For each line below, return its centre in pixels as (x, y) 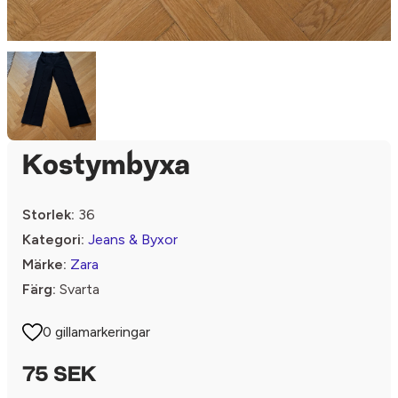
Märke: (44, 264)
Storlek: (48, 214)
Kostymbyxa (106, 167)
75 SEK (59, 375)
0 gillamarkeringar (97, 331)
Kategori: (53, 239)
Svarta (78, 289)
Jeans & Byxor (133, 239)
